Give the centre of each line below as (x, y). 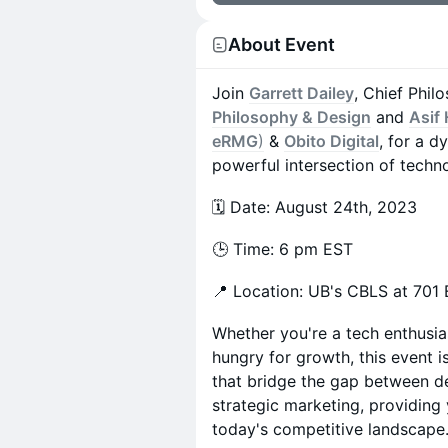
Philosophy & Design (291, 117)
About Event (281, 44)
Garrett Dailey (301, 93)
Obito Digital (331, 141)
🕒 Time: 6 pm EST (282, 249)
